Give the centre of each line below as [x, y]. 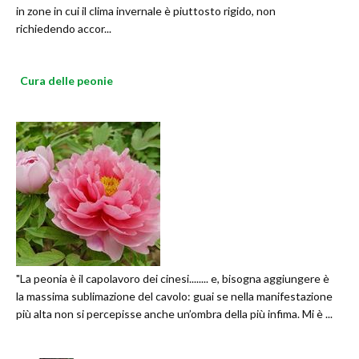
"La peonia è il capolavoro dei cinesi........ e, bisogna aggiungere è [173, 279]
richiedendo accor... [64, 29]
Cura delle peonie [67, 81]
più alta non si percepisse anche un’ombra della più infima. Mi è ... [174, 314]
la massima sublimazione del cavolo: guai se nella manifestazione [174, 296]
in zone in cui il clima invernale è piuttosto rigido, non [146, 11]
